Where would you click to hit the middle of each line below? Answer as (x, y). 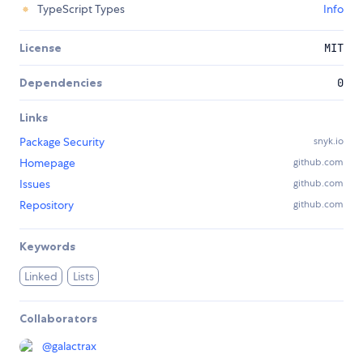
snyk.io (329, 141)
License (41, 48)
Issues (35, 184)
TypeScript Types (81, 9)
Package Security (62, 142)
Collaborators (58, 319)
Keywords (47, 247)
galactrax (74, 346)
